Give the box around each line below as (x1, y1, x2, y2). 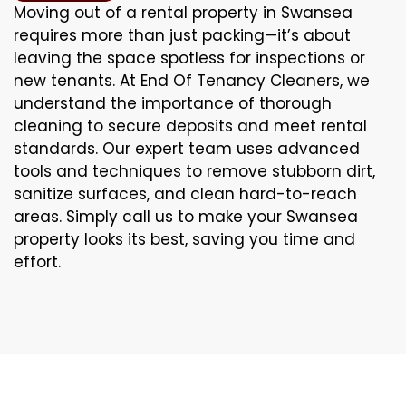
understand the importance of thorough (14, 92, 332, 114)
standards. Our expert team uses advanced (14, 137, 360, 159)
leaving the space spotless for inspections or (14, 46, 365, 69)
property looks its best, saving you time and (14, 227, 355, 250)
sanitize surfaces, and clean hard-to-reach (14, 182, 357, 205)
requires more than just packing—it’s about (14, 24, 351, 46)
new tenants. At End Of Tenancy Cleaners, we (14, 69, 370, 92)
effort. (14, 250, 61, 273)
